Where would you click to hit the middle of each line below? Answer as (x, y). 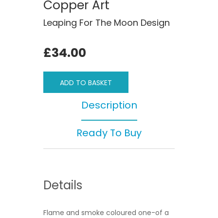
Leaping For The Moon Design (107, 22)
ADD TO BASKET (86, 82)
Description (109, 105)
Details (63, 185)
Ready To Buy (109, 133)
